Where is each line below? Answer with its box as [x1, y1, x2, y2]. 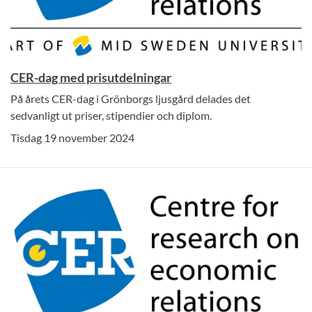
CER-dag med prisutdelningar [10, 70, 171, 86]
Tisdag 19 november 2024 [10, 131, 134, 145]
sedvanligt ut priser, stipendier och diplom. [10, 109, 212, 123]
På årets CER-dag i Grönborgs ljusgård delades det [10, 92, 251, 106]
